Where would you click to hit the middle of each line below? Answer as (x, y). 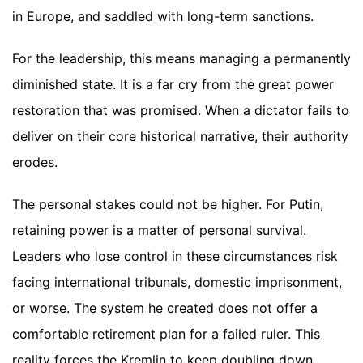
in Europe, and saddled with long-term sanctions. (163, 17)
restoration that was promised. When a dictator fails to (181, 111)
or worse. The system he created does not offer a (165, 308)
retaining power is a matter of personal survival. (159, 231)
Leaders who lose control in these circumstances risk (175, 256)
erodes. (35, 162)
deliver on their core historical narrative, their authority (180, 137)
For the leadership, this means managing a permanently (181, 59)
